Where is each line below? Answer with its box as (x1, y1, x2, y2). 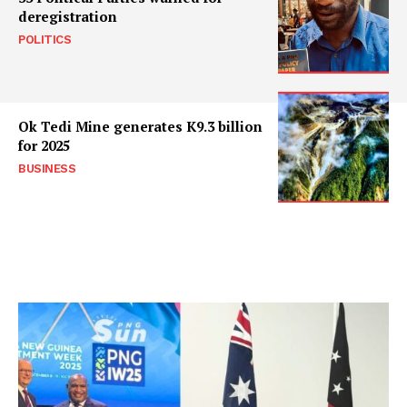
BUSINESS (18, 162, 75, 176)
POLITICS (18, 32, 71, 46)
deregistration (18, 6, 117, 25)
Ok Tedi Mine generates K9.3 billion (18, 117, 263, 136)
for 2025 (18, 136, 70, 155)
